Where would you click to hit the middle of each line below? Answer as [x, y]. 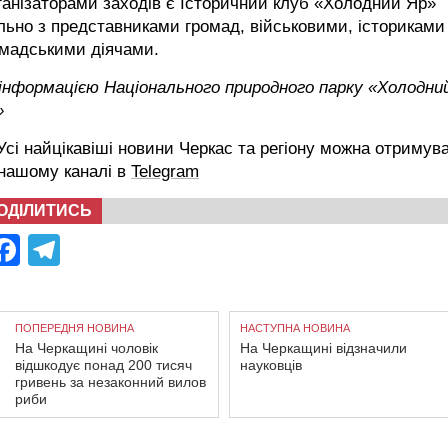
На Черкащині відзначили [323, 347]
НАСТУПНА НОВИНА [295, 327]
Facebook [91, 249]
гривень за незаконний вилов [110, 381]
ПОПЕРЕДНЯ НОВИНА [74, 327]
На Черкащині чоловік [86, 347]
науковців [271, 364]
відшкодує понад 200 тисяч [103, 364]
